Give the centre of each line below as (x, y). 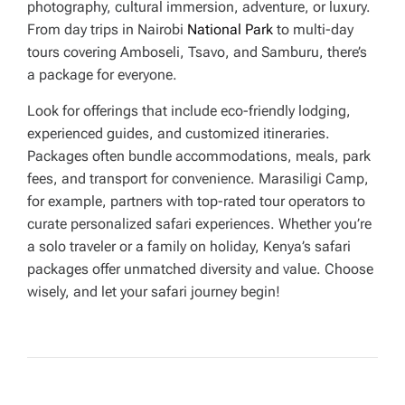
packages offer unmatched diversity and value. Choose (200, 269)
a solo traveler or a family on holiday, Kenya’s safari (189, 247)
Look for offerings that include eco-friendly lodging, (189, 111)
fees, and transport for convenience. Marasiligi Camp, (198, 179)
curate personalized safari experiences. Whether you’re (199, 224)
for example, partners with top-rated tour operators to (196, 202)
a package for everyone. (102, 75)
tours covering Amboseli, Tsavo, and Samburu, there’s (197, 52)
